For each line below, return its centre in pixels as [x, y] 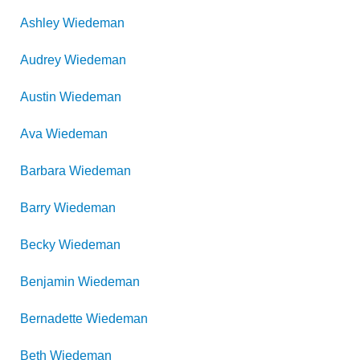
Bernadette [51, 319]
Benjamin [47, 282]
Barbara [43, 171]
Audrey [41, 60]
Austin [38, 97]
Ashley [40, 23]
